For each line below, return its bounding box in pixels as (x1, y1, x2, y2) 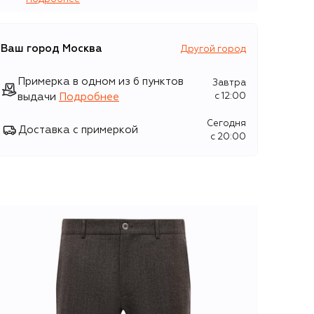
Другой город (181, 44, 246, 54)
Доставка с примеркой (18, 125, 138, 135)
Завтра (212, 78, 246, 88)
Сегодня (207, 119, 246, 128)
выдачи (18, 92, 56, 102)
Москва (62, 43, 102, 54)
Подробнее (59, 92, 119, 102)
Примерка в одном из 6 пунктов (18, 76, 184, 87)
